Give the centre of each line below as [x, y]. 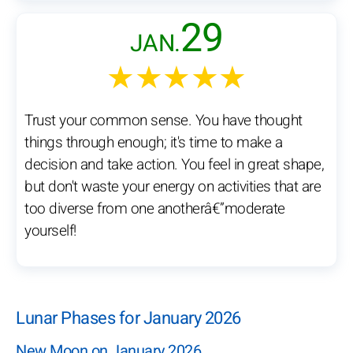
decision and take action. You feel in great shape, [174, 165]
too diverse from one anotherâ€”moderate [155, 209]
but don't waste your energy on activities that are [173, 187]
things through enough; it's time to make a [153, 143]
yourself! [50, 231]
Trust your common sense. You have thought [163, 121]
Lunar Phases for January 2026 [128, 319]
